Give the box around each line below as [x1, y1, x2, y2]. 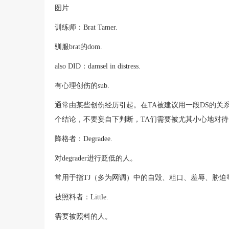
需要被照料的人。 [55, 212, 112, 220]
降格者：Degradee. [55, 134, 112, 143]
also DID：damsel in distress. [55, 62, 141, 70]
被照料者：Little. [55, 193, 108, 201]
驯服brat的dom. [55, 42, 102, 51]
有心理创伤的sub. [55, 81, 109, 89]
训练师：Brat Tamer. [55, 23, 118, 31]
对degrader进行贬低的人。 [55, 154, 137, 162]
